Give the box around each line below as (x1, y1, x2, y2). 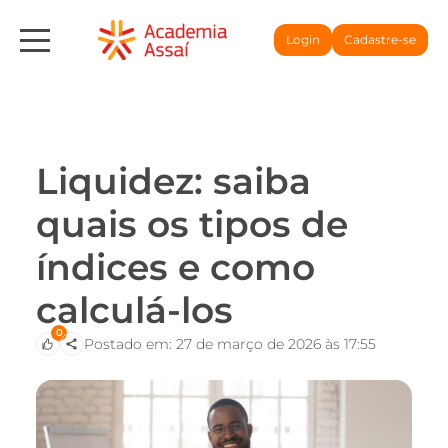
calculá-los (36, 288, 233, 332)
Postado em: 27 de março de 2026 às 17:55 (84, 335, 376, 353)
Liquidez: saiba (36, 159, 311, 203)
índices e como (36, 245, 315, 289)
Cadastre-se (344, 32, 416, 47)
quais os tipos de (36, 202, 348, 246)
